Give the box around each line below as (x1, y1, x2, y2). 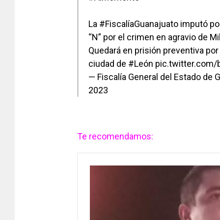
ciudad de (88, 58, 128, 69)
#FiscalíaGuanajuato (99, 19, 178, 29)
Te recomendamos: (77, 131, 155, 142)
